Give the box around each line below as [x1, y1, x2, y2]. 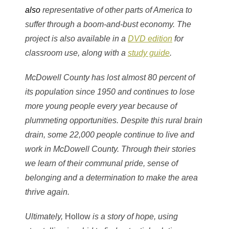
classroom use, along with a [25, 49, 128, 58]
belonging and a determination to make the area [25, 173, 198, 182]
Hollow [65, 212, 90, 221]
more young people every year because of [25, 102, 177, 111]
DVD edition [128, 34, 172, 43]
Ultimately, [25, 212, 65, 221]
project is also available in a [25, 34, 128, 43]
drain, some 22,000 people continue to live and [25, 130, 194, 140]
